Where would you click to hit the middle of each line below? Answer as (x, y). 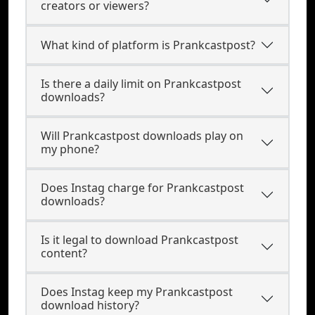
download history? (90, 305)
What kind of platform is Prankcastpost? (148, 45)
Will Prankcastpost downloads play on (142, 136)
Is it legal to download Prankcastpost (140, 240)
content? (64, 253)
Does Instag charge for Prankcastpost (142, 188)
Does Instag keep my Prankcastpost (137, 292)
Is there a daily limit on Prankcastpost (141, 84)
